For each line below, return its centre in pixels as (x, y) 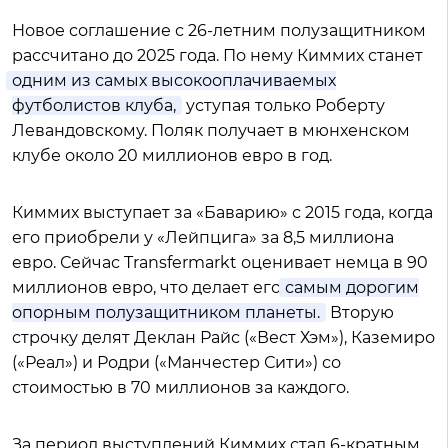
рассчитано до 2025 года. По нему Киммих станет (217, 56)
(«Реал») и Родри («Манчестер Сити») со (176, 363)
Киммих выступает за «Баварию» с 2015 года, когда (222, 213)
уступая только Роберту (283, 106)
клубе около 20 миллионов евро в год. (172, 156)
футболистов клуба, (94, 106)
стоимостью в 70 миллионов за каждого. (180, 388)
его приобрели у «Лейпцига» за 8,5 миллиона (203, 238)
